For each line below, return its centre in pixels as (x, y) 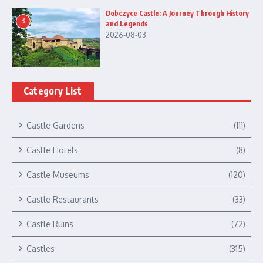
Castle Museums (58, 174)
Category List (53, 91)
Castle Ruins (50, 224)
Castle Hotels (52, 150)
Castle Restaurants (63, 199)
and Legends (127, 23)
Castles (41, 248)
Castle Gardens (55, 125)
